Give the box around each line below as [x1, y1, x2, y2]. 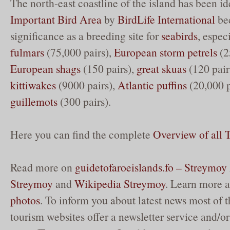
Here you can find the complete [10, 127, 153, 142]
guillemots [10, 94, 57, 109]
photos [10, 193, 40, 208]
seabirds [161, 28, 198, 44]
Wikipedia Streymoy [74, 176, 165, 191]
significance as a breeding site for [10, 28, 161, 44]
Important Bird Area [10, 12, 102, 27]
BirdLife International [118, 12, 215, 27]
